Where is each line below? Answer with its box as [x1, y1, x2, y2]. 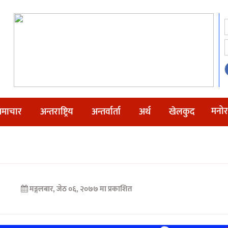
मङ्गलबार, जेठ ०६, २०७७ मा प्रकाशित [28, 183, 133, 195]
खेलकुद [169, 104, 194, 120]
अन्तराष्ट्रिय [40, 104, 73, 120]
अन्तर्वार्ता [92, 104, 121, 120]
